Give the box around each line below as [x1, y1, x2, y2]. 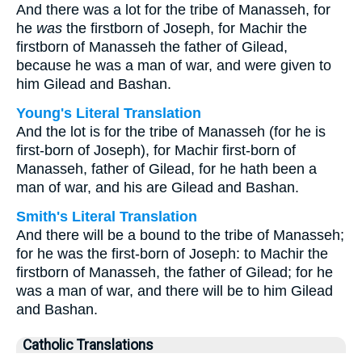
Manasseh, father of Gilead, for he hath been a [16, 161, 317, 177]
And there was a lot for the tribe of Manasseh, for [16, 2, 330, 18]
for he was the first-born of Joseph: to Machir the [16, 246, 328, 262]
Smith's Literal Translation [16, 208, 197, 225]
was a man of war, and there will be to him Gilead [16, 283, 333, 299]
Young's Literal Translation [16, 105, 201, 121]
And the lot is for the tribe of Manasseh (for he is [16, 124, 326, 140]
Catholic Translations [23, 337, 154, 353]
